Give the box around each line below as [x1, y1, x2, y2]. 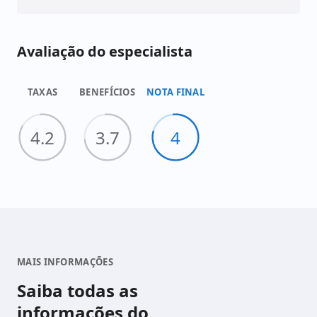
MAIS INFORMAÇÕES [17, 255, 113, 268]
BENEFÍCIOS [79, 86, 135, 98]
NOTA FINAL [146, 86, 204, 98]
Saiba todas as [17, 279, 138, 302]
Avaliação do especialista [17, 42, 192, 61]
